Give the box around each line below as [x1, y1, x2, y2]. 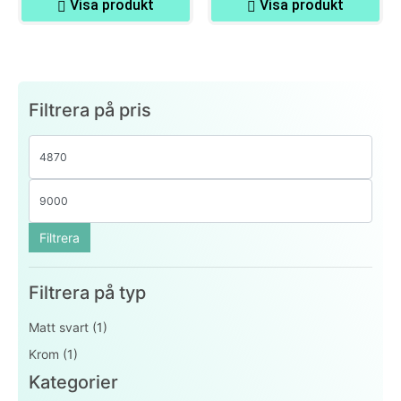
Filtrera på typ [29, 281, 146, 303]
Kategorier [29, 371, 118, 394]
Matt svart [29, 319, 89, 335]
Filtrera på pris [29, 99, 151, 122]
